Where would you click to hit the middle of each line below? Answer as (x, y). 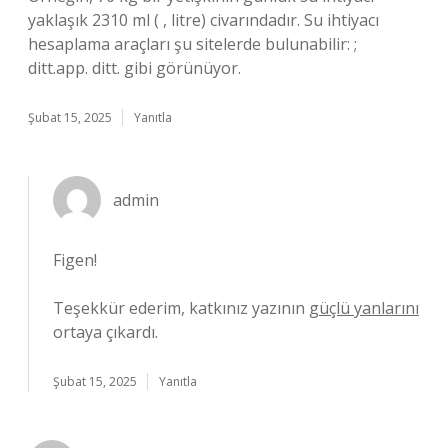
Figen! (75, 260)
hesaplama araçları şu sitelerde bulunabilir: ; (192, 44)
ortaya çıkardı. (105, 332)
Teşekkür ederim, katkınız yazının (181, 308)
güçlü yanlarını (364, 308)
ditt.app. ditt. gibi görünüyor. (134, 68)
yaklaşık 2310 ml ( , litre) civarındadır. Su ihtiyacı (203, 20)
